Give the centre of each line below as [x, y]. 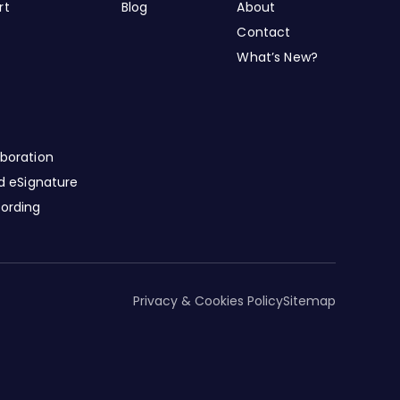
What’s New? [277, 57]
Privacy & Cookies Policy [208, 301]
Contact [264, 32]
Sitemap [309, 301]
